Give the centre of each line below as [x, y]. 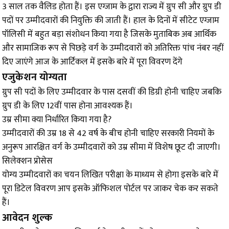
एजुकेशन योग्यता [35, 77]
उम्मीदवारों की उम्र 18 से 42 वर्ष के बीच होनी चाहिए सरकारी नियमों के [108, 134]
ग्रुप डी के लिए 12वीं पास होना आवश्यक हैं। [67, 106]
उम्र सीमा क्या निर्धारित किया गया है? [57, 120]
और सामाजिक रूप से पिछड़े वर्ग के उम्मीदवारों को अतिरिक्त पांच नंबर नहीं [113, 48]
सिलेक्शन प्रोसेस [27, 161]
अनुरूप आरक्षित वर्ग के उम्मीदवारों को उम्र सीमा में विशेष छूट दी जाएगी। [111, 147]
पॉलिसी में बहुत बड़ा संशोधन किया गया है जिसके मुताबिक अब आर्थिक [109, 35]
